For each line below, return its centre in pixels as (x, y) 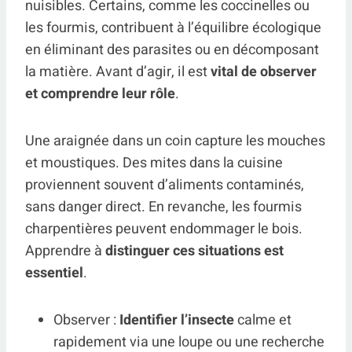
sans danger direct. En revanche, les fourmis (163, 207)
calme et (263, 321)
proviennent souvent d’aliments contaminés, (165, 185)
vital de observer (264, 72)
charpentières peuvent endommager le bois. (164, 229)
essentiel (54, 273)
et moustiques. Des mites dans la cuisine (154, 163)
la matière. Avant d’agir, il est (118, 72)
